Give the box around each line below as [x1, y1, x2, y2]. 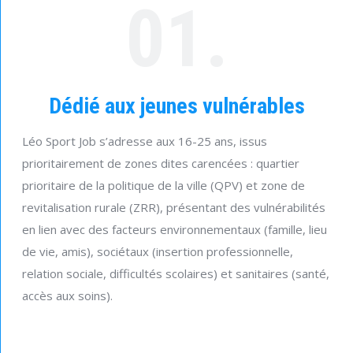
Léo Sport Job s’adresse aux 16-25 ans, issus [22, 133, 267, 150]
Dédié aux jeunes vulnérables [48, 93, 305, 120]
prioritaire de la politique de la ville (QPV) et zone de [22, 177, 305, 194]
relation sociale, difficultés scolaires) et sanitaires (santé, [22, 266, 329, 282]
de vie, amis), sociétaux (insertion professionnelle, [22, 243, 293, 260]
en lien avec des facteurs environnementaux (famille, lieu [22, 221, 327, 238]
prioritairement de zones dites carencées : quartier [22, 155, 299, 172]
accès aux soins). [22, 288, 113, 304]
